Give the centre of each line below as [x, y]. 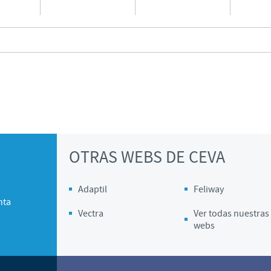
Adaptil [93, 189]
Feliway [208, 189]
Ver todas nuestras [231, 213]
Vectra [91, 213]
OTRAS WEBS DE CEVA [147, 158]
